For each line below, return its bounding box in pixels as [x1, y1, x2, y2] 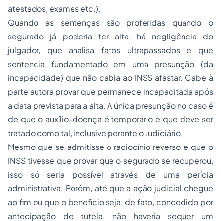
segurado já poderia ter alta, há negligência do [8, 31, 213, 41]
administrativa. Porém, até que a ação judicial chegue [8, 183, 213, 193]
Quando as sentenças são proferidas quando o [8, 17, 213, 28]
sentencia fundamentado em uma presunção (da [8, 59, 213, 69]
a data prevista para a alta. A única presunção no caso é [8, 100, 213, 110]
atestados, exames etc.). [8, 3, 101, 14]
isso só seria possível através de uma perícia [8, 169, 213, 180]
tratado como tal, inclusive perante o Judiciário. [8, 128, 183, 138]
